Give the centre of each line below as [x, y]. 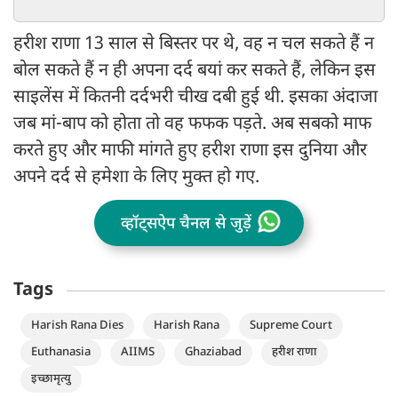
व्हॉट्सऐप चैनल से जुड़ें [187, 224]
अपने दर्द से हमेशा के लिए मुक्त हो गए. [139, 178]
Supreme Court [291, 325]
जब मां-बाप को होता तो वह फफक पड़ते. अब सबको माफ [192, 125]
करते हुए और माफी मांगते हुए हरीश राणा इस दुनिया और [190, 151]
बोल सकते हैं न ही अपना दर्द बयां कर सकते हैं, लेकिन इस [195, 72]
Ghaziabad [213, 352]
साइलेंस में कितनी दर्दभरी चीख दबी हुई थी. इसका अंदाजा [195, 98]
